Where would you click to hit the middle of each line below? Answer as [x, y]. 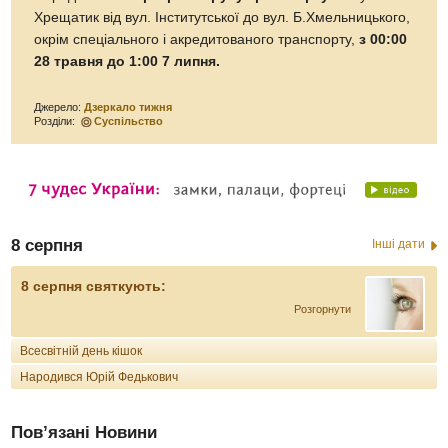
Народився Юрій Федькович [99, 376]
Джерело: [59, 106]
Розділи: [56, 120]
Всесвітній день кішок [81, 350]
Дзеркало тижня [128, 106]
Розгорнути [322, 308]
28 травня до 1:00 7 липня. [127, 61]
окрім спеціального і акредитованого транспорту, [197, 39]
